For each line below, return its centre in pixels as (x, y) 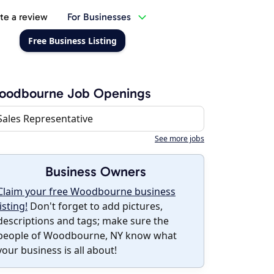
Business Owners (95, 172)
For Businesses (99, 17)
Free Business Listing (72, 41)
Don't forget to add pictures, (95, 206)
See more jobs (180, 139)
